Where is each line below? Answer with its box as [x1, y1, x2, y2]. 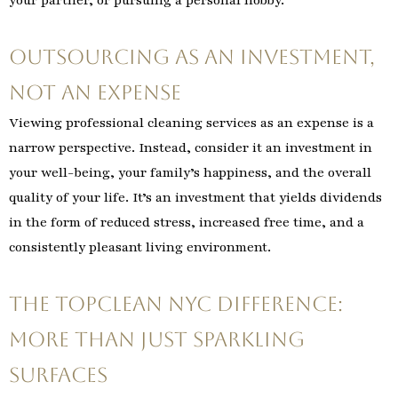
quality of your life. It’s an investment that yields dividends [9, 188, 382, 207]
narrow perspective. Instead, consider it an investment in [9, 139, 372, 157]
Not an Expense [9, 81, 181, 105]
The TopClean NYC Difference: [9, 291, 343, 315]
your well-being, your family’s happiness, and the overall [9, 163, 371, 182]
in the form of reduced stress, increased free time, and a [9, 213, 364, 232]
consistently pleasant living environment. [9, 238, 271, 257]
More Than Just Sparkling [9, 327, 305, 351]
